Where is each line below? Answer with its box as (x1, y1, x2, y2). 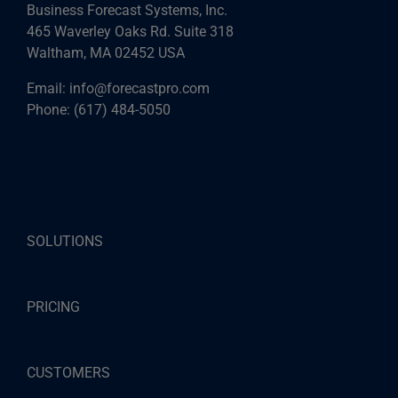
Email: (27, 79, 69, 97)
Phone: (27, 100, 74, 118)
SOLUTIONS (27, 232, 103, 250)
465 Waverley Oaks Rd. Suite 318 (27, 22, 234, 40)
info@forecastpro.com (69, 79, 210, 97)
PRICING (27, 298, 80, 315)
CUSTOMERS (27, 363, 110, 381)
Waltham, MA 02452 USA (27, 44, 185, 61)
